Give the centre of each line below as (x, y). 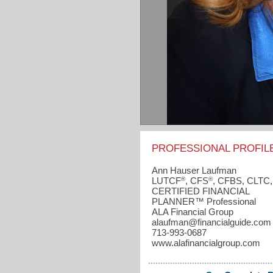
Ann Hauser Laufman (194, 170)
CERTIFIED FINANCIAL (200, 191)
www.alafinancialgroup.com (206, 243)
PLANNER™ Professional (204, 201)
